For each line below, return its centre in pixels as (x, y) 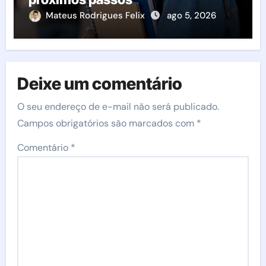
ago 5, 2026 (191, 15)
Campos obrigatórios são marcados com (107, 123)
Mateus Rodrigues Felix (96, 15)
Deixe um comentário (100, 84)
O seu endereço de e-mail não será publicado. (118, 106)
